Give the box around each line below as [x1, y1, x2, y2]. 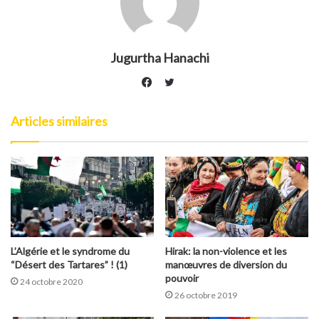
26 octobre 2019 [174, 290, 237, 301]
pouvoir [165, 272, 199, 285]
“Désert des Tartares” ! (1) [11, 258, 127, 271]
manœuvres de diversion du [165, 258, 287, 271]
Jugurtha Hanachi [110, 50, 209, 66]
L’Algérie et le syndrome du [11, 245, 130, 258]
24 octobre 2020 [20, 276, 83, 288]
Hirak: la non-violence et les [165, 245, 287, 258]
